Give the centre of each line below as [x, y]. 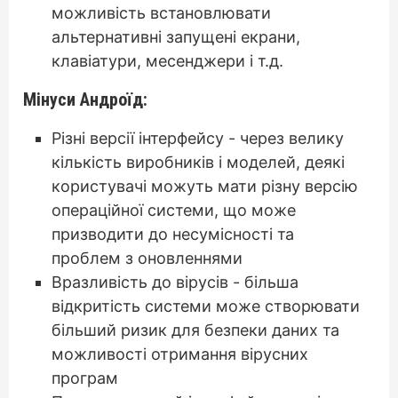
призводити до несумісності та [173, 234]
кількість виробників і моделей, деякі [198, 162]
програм [85, 378]
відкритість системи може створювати [206, 306]
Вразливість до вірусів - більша [175, 282]
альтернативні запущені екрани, [176, 37]
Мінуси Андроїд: [85, 99]
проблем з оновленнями [147, 258]
